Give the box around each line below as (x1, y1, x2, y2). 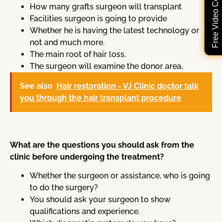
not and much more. (30, 38, 105, 48)
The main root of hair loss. (30, 50, 126, 59)
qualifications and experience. (30, 207, 140, 217)
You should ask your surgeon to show (30, 195, 170, 205)
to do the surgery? (30, 183, 98, 193)
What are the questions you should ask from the (10, 140, 194, 150)
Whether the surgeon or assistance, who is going (30, 171, 210, 181)
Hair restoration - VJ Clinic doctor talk (56, 81, 199, 91)
